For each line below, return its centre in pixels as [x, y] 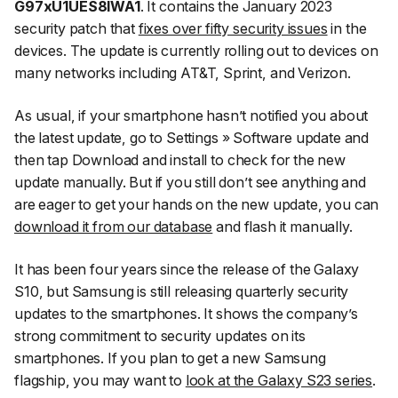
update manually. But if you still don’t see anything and [190, 183]
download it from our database [114, 227]
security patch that [76, 29]
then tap [43, 160]
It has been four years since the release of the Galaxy [187, 269]
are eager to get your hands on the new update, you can [197, 205]
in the [347, 29]
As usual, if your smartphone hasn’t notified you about [191, 116]
